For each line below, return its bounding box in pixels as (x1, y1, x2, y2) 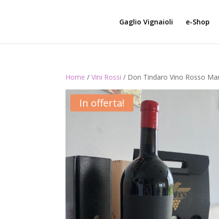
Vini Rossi (91, 72, 122, 82)
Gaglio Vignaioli (119, 17, 174, 26)
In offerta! (79, 96, 125, 109)
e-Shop (186, 17, 210, 26)
